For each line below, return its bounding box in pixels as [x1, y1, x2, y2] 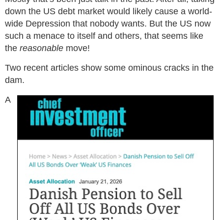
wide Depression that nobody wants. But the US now [5, 19, 211, 28]
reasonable [20, 43, 63, 53]
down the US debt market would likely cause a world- [5, 6, 212, 16]
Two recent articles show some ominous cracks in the [5, 63, 214, 73]
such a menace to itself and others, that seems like [5, 31, 203, 41]
